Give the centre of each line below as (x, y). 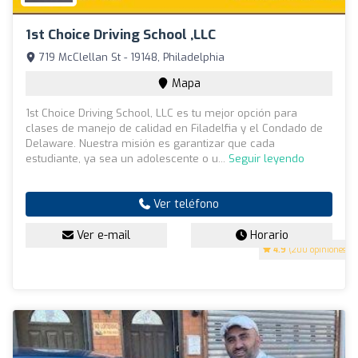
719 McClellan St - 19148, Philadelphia (130, 58)
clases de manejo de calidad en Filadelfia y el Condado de (174, 129)
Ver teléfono (185, 205)
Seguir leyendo (267, 159)
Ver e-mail (102, 236)
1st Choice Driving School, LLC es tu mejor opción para (161, 113)
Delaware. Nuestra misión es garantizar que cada (150, 144)
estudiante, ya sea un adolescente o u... (127, 159)
